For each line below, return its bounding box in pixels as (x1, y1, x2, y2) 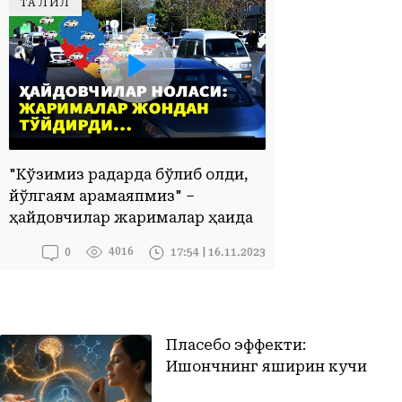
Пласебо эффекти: (166, 336, 306, 354)
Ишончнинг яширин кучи (166, 358, 367, 375)
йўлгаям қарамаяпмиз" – (9, 188, 195, 205)
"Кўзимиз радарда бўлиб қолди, (9, 166, 249, 183)
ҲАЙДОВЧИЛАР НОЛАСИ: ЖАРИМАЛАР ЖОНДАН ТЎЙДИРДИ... (178, 7, 189, 26)
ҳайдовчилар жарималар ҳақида (9, 209, 253, 226)
